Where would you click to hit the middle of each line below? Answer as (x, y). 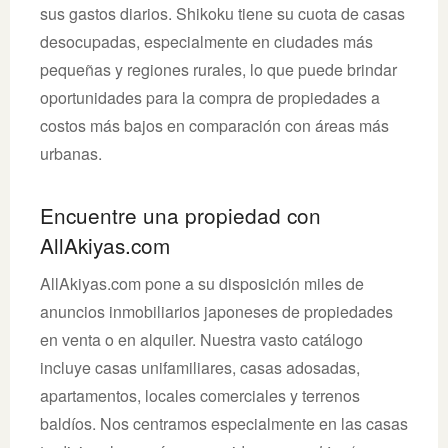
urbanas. (71, 153)
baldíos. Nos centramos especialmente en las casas (224, 423)
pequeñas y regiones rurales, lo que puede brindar (218, 69)
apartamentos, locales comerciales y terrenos (200, 395)
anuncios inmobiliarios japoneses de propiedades (216, 311)
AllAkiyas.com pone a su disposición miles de (202, 283)
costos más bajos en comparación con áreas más (214, 125)
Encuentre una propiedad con (180, 214)
